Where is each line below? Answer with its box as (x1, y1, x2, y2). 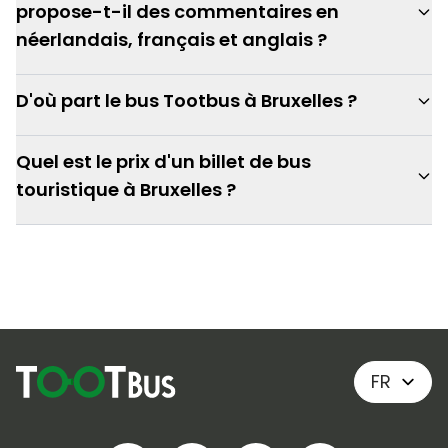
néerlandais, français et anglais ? (16, 27, 327, 52)
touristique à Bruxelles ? (16, 177, 236, 202)
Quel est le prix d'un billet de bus (16, 149, 311, 174)
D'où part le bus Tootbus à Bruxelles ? (16, 88, 357, 113)
